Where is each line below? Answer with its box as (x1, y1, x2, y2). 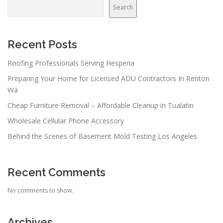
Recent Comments (7, 166, 106, 179)
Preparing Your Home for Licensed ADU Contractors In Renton (7, 74, 210, 84)
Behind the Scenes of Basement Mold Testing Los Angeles (7, 131, 197, 141)
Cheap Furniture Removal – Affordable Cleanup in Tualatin (7, 101, 194, 111)
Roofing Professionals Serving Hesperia (7, 58, 134, 68)
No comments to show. (7, 186, 74, 195)
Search (113, 2, 133, 11)
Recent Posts (7, 38, 77, 51)
